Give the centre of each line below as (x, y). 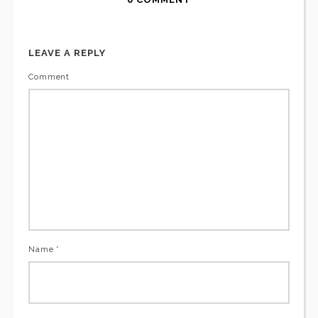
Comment (49, 77)
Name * (44, 250)
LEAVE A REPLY (67, 53)
